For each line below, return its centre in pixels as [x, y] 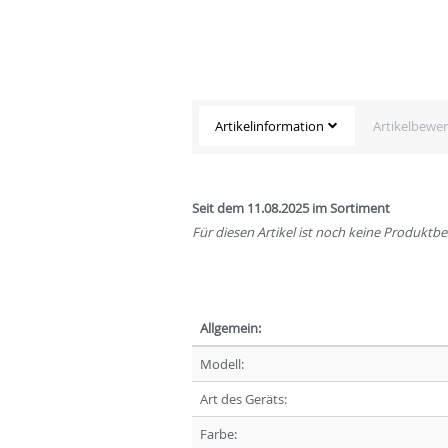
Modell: [222, 363]
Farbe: [218, 433]
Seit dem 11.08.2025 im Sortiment [291, 207]
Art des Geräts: [243, 398]
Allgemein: [230, 327]
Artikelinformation [269, 126]
